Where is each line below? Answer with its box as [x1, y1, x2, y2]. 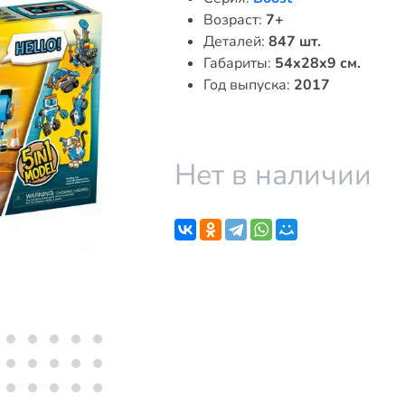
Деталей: [202, 32, 268, 52]
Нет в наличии [174, 155, 372, 194]
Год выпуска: [202, 75, 294, 95]
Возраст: [202, 10, 266, 30]
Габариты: [202, 53, 275, 73]
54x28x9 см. [274, 53, 361, 73]
